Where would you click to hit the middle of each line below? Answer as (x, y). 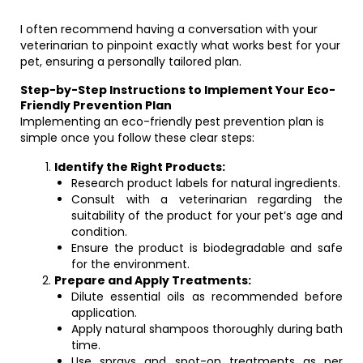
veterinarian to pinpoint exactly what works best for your (180, 45)
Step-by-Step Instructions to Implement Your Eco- (178, 90)
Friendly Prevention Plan (96, 105)
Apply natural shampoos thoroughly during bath (207, 329)
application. (104, 313)
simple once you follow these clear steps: (137, 138)
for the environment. (130, 264)
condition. (99, 232)
